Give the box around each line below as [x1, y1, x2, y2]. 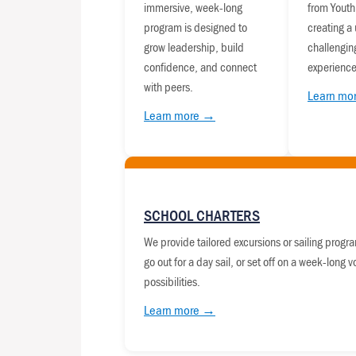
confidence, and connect [144, 59, 257, 75]
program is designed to [144, 19, 247, 36]
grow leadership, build [144, 39, 244, 56]
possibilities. [144, 273, 200, 290]
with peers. [144, 79, 193, 95]
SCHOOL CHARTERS [144, 205, 260, 226]
